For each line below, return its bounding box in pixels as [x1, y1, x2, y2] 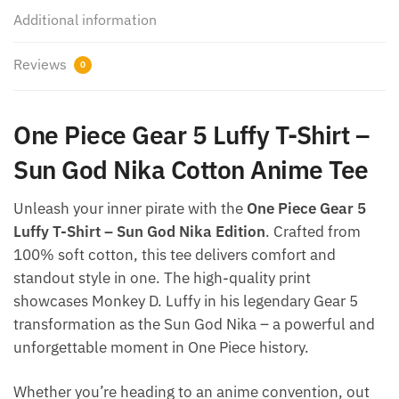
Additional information [13, 10, 157, 28]
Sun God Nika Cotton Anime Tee [13, 152, 369, 186]
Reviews [13, 54, 70, 73]
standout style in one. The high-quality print [13, 268, 311, 288]
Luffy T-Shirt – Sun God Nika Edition [13, 222, 265, 241]
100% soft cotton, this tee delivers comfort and [13, 245, 336, 265]
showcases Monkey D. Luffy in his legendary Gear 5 [13, 291, 358, 311]
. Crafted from [265, 222, 361, 241]
